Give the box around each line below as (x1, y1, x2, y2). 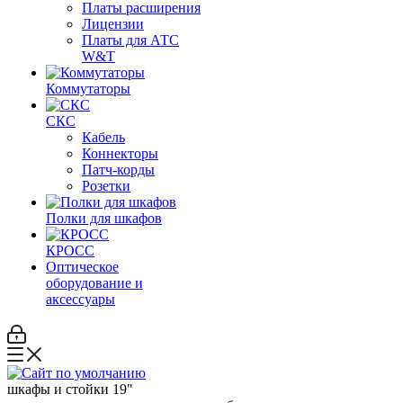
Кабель (82, 130, 125, 145)
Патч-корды (82, 162, 155, 177)
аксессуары (46, 291, 115, 307)
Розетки (82, 178, 130, 193)
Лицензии (82, 16, 144, 31)
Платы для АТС (82, 32, 179, 48)
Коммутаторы (46, 81, 130, 96)
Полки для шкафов (46, 210, 162, 226)
